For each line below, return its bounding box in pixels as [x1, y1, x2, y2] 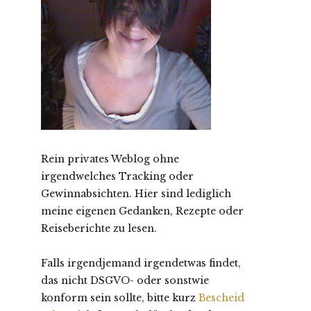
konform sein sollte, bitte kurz [41, 292, 199, 304]
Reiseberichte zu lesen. [41, 222, 157, 235]
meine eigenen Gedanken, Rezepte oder [41, 205, 244, 217]
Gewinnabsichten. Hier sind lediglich [41, 187, 231, 200]
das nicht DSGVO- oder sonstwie [41, 274, 209, 287]
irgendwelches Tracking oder [41, 170, 194, 183]
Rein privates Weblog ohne [41, 153, 179, 165]
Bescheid [199, 292, 244, 304]
